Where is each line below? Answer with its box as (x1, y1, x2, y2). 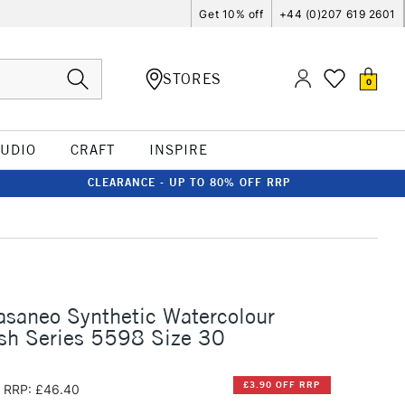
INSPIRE (148, 141, 208, 158)
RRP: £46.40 (3, 381, 80, 397)
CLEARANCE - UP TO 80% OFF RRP (88, 175, 290, 189)
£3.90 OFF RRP (243, 379, 321, 391)
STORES (163, 69, 221, 88)
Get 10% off (199, 6, 264, 21)
